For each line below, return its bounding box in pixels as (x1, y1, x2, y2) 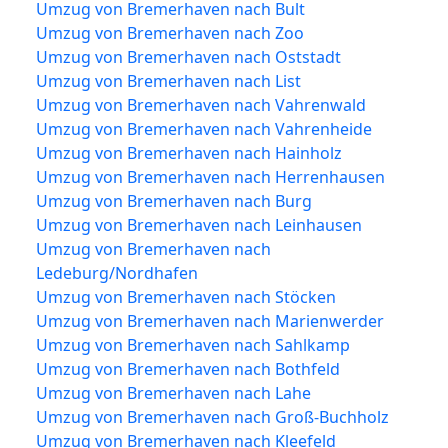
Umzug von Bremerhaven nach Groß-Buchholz (36, 405, 389, 428)
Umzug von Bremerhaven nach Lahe (36, 381, 311, 404)
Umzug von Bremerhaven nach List (36, 69, 301, 92)
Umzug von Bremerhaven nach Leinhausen (36, 213, 362, 236)
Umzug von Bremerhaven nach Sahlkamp (36, 333, 350, 356)
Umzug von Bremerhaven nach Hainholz (36, 141, 342, 164)
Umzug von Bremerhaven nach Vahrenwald (36, 93, 366, 116)
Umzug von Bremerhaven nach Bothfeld (36, 357, 340, 380)
